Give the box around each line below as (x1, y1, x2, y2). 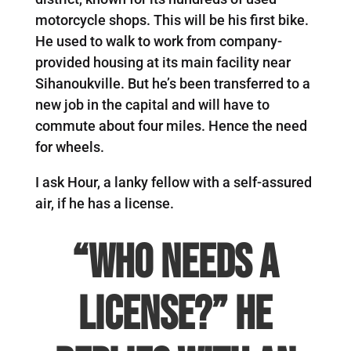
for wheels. (34, 138, 104, 155)
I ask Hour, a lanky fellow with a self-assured (34, 173, 312, 190)
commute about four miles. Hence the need (34, 117, 307, 134)
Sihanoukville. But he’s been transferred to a (34, 74, 310, 92)
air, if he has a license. (34, 194, 174, 212)
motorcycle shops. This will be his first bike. (34, 11, 309, 28)
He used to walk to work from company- (34, 32, 282, 49)
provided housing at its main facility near (34, 53, 291, 71)
